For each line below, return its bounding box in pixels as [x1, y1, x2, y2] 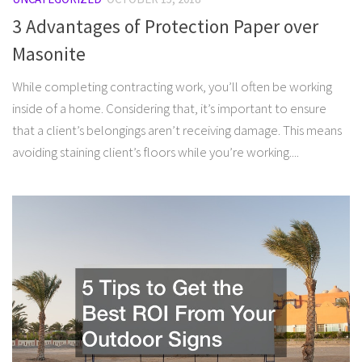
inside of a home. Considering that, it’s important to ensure [12, 99, 326, 117]
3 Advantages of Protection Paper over [12, 14, 318, 38]
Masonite [12, 41, 86, 65]
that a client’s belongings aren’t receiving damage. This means [12, 120, 342, 139]
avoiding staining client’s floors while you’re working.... [12, 142, 299, 161]
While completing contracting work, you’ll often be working [12, 77, 332, 95]
